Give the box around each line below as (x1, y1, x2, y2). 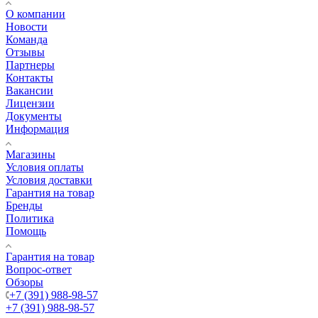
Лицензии (6, 97, 55, 109)
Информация (6, 122, 69, 135)
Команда (6, 33, 48, 45)
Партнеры (6, 58, 55, 71)
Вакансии (6, 84, 53, 97)
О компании (6, 7, 65, 20)
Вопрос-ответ (6, 263, 72, 275)
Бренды (6, 199, 43, 212)
